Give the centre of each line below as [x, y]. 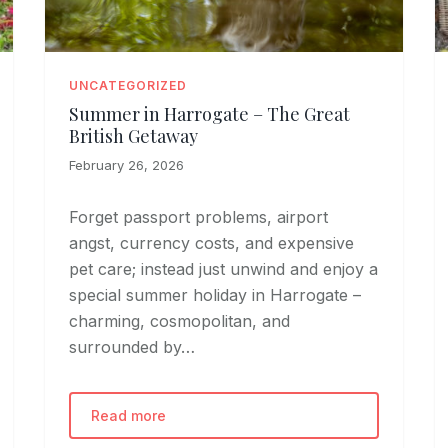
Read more [129, 415]
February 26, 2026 [127, 164]
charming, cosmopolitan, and [180, 320]
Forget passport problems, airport [199, 216]
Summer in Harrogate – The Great [210, 113]
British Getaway [134, 135]
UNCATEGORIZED [128, 85]
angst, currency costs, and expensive [212, 242]
